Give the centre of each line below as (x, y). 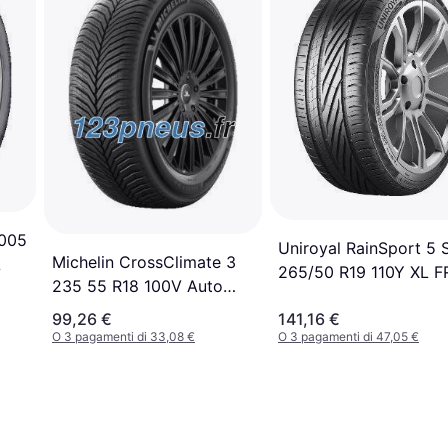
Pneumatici (93, 310)
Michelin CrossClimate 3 (144, 262)
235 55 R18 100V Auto (137, 286)
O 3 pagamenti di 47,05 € (348, 336)
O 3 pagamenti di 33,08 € (123, 336)
